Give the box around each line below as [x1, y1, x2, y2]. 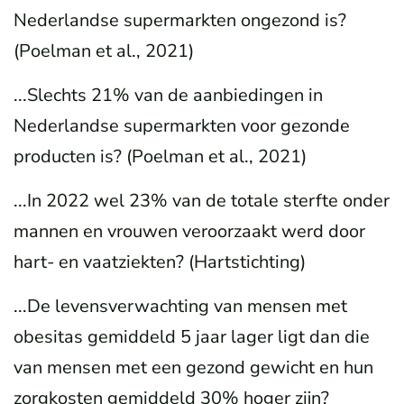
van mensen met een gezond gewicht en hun [14, 354, 373, 380]
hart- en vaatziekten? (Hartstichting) [14, 249, 306, 274]
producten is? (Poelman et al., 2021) [14, 143, 307, 169]
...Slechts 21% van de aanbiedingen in [14, 82, 323, 107]
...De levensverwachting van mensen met [14, 293, 347, 318]
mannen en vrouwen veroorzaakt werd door [14, 218, 365, 243]
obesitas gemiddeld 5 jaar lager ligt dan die [14, 324, 370, 349]
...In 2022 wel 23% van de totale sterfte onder [14, 188, 390, 213]
